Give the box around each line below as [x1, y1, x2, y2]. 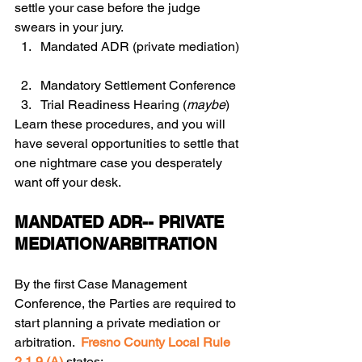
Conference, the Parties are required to [15, 296, 239, 312]
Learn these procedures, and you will [15, 116, 229, 133]
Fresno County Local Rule [81, 335, 234, 351]
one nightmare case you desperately [15, 155, 225, 171]
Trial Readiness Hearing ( [40, 97, 187, 113]
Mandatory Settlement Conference [40, 78, 242, 94]
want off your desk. [15, 175, 127, 191]
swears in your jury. [15, 19, 133, 36]
